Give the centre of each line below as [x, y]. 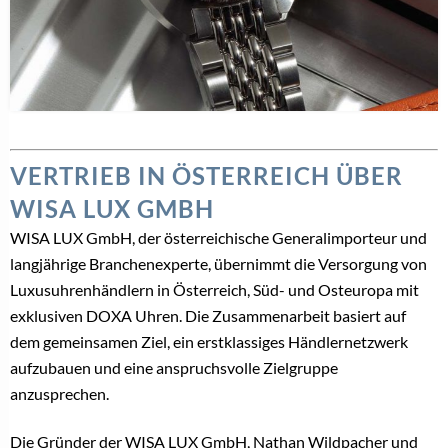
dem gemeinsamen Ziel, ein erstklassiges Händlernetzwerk [209, 342]
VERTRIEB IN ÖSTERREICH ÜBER [206, 176]
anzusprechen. [59, 394]
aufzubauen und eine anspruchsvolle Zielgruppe [174, 368]
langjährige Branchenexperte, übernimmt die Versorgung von [218, 264]
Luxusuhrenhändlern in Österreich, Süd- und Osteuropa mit [214, 290]
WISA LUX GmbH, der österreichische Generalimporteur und [218, 238]
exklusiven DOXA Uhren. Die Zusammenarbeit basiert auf [208, 316]
